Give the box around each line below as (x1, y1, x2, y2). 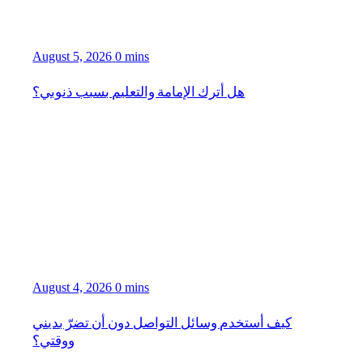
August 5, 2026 (32, 49, 113, 64)
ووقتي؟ (32, 331, 75, 348)
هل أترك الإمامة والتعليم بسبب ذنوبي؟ (32, 83, 246, 100)
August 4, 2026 (32, 280, 113, 295)
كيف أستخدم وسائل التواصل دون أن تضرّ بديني (32, 314, 293, 331)
